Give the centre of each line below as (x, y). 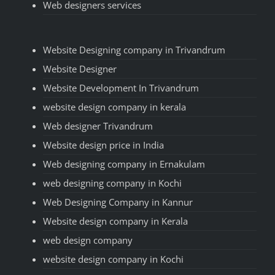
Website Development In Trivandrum (121, 87)
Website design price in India (103, 145)
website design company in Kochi (113, 259)
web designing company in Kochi (112, 183)
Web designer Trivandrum (98, 126)
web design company (88, 240)
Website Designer (80, 68)
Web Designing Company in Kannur (118, 202)
